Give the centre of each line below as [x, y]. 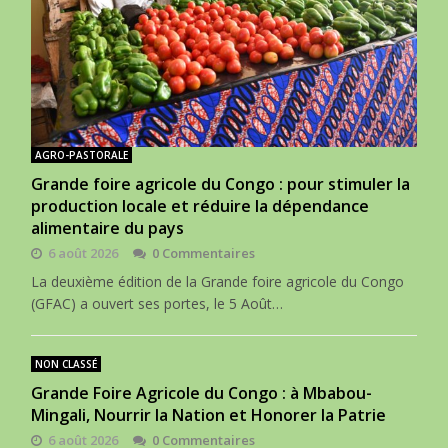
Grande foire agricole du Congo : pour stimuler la [221, 184]
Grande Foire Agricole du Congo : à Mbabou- [202, 393]
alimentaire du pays [108, 228]
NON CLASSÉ [66, 364]
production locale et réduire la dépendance [200, 206]
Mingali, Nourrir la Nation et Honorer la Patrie [209, 415]
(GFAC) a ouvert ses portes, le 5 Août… [157, 304]
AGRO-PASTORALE [82, 155]
